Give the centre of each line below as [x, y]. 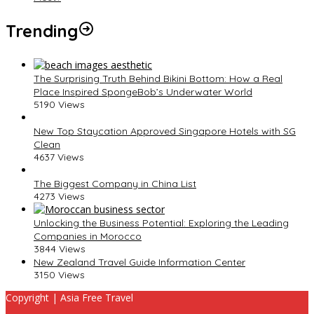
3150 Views [59, 275]
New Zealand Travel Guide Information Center [139, 262]
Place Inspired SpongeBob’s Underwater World [143, 92]
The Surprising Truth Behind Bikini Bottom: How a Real [158, 79]
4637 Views [59, 157]
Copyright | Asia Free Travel [69, 298]
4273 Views [59, 197]
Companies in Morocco [88, 237]
